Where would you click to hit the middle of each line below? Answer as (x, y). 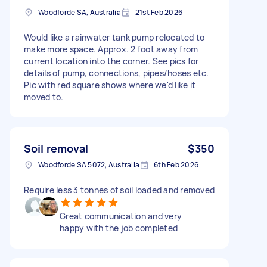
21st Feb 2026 (159, 12)
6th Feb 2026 (176, 164)
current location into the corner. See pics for (111, 61)
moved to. (44, 97)
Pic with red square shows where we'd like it (110, 85)
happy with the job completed (119, 228)
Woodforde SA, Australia (80, 12)
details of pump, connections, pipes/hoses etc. (117, 73)
